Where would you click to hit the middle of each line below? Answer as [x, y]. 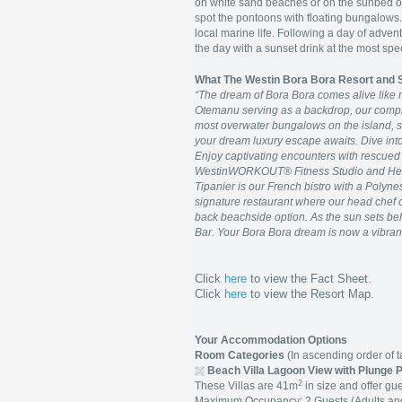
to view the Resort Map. [310, 294]
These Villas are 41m [246, 386]
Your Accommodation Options [271, 340]
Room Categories [241, 355]
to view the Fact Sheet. [309, 279]
